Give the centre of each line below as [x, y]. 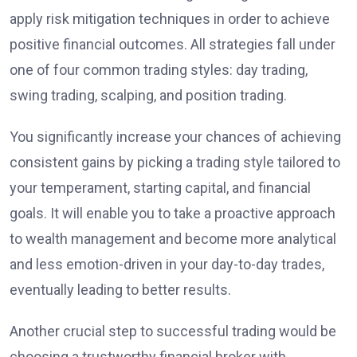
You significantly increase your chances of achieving [175, 137]
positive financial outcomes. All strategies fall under [173, 45]
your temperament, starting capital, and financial [160, 188]
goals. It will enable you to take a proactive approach [173, 214]
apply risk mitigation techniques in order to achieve [170, 19]
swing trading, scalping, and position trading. [148, 96]
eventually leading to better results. [120, 290]
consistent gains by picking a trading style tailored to [175, 163]
